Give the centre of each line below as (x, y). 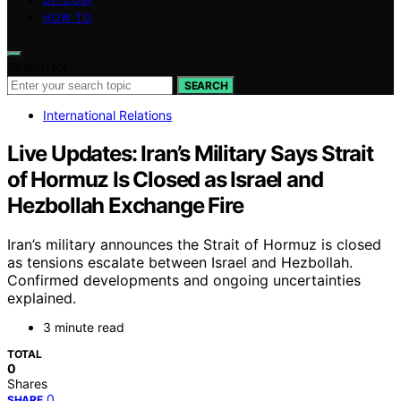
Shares (27, 384)
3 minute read (84, 328)
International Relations (107, 115)
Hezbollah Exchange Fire (125, 205)
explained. (42, 299)
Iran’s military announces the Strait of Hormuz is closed (194, 245)
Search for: (39, 66)
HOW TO (68, 17)
